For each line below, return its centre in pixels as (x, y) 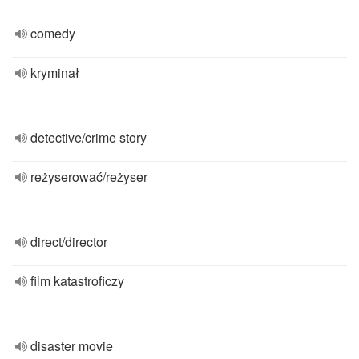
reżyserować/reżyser (89, 177)
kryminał (55, 73)
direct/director (69, 242)
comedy (53, 33)
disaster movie (72, 346)
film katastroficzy (77, 281)
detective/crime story (89, 137)
